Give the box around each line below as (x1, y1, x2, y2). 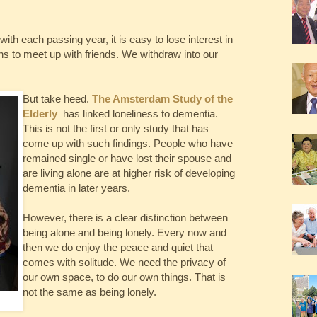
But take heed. (23, 92, 92, 105)
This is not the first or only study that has (23, 122, 209, 134)
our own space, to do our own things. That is (23, 270, 226, 283)
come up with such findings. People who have (23, 137, 233, 149)
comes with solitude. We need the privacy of (23, 255, 226, 268)
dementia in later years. (23, 181, 130, 194)
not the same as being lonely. (23, 285, 156, 298)
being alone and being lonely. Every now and (23, 226, 226, 238)
